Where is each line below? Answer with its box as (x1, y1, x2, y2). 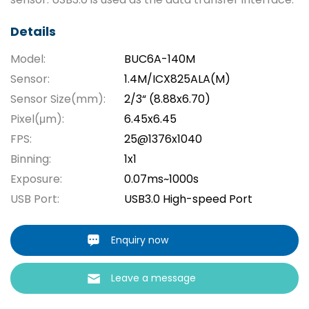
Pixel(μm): (10, 111, 64, 128)
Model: (10, 51, 46, 68)
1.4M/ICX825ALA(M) (124, 71, 230, 88)
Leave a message (111, 271, 197, 286)
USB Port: (10, 191, 59, 208)
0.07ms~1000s (124, 171, 199, 188)
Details (10, 23, 56, 41)
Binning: (10, 151, 51, 168)
